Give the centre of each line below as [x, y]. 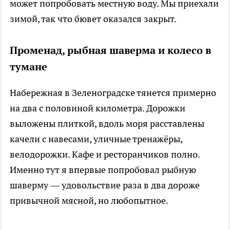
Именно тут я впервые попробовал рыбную [103, 169]
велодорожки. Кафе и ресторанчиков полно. [105, 154]
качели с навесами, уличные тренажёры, [96, 139]
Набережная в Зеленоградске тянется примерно [113, 92]
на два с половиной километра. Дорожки [98, 108]
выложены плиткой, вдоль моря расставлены [107, 123]
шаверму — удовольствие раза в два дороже [105, 185]
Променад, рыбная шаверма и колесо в [110, 50]
